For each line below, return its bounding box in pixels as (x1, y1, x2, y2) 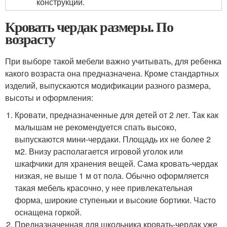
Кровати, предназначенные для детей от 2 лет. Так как (15, 109, 219, 121)
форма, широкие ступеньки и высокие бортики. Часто (15, 194, 216, 206)
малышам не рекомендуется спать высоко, (15, 121, 177, 133)
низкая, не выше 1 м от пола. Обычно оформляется (15, 170, 209, 182)
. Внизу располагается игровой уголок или (25, 145, 183, 158)
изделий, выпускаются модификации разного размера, (5, 80, 211, 92)
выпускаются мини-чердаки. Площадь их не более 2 (15, 133, 211, 145)
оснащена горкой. (15, 206, 82, 218)
